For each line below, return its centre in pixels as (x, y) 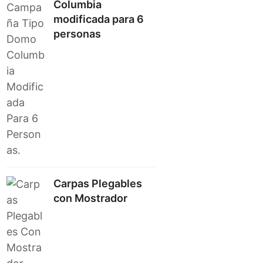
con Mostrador (91, 198)
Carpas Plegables (98, 183)
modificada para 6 (99, 19)
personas (77, 34)
